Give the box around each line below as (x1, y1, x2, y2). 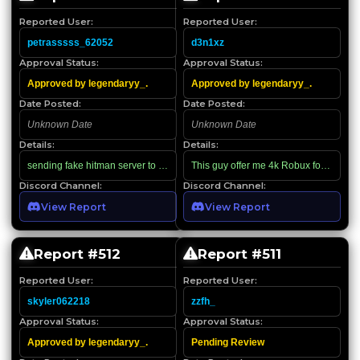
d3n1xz (191, 36, 224, 48)
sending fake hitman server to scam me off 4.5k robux (27, 159, 259, 171)
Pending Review (191, 336, 264, 348)
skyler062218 (27, 295, 90, 307)
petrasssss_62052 (27, 36, 113, 48)
